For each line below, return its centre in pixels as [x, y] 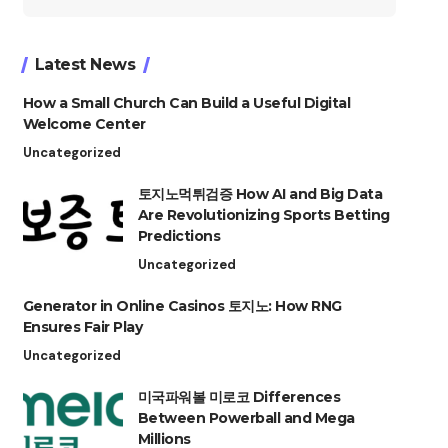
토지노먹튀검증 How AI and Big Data [260, 194]
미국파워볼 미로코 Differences [239, 397]
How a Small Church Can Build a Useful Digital [186, 103]
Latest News [85, 65]
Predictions [179, 236]
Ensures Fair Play [82, 327]
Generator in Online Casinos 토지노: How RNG [182, 306]
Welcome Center [84, 124]
